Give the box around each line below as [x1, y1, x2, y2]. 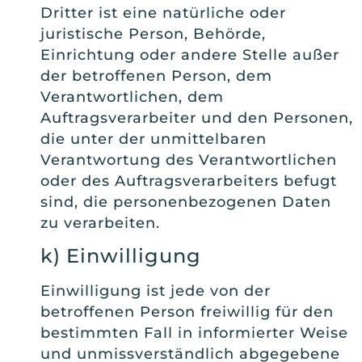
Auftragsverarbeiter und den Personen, [40, 108, 353, 127]
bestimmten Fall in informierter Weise [40, 324, 348, 342]
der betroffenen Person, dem [40, 66, 272, 85]
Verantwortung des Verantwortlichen [40, 150, 337, 169]
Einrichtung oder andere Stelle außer [40, 45, 339, 64]
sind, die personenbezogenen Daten [40, 192, 331, 211]
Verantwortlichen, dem [40, 87, 224, 106]
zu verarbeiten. [40, 213, 160, 232]
